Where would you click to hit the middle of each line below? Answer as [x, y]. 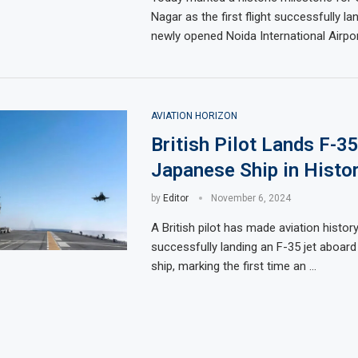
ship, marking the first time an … [233, 266]
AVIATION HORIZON [194, 116]
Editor [175, 198]
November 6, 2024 [251, 198]
